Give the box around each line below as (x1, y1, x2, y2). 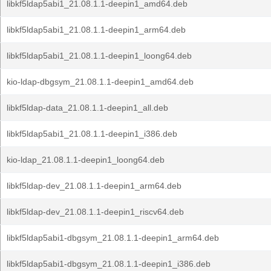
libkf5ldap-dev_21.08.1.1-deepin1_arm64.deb (7, 181, 181, 191)
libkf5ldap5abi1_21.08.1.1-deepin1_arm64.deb (7, 25, 186, 34)
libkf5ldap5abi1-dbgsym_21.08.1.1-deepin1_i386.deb (7, 259, 211, 269)
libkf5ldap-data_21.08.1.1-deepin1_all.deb (7, 103, 168, 113)
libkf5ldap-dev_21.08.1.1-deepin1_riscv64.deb (7, 207, 184, 217)
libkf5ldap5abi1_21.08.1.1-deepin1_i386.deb (7, 129, 177, 139)
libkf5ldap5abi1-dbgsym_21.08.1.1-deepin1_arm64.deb (7, 233, 219, 243)
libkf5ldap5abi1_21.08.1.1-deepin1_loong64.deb (7, 51, 192, 60)
